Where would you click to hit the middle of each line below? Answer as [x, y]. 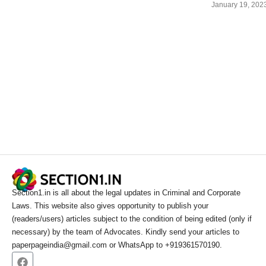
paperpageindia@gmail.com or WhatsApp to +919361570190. [117, 245]
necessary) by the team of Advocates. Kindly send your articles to [126, 232]
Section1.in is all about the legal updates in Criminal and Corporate [126, 193]
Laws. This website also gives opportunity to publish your [110, 206]
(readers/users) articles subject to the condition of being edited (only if [132, 219]
